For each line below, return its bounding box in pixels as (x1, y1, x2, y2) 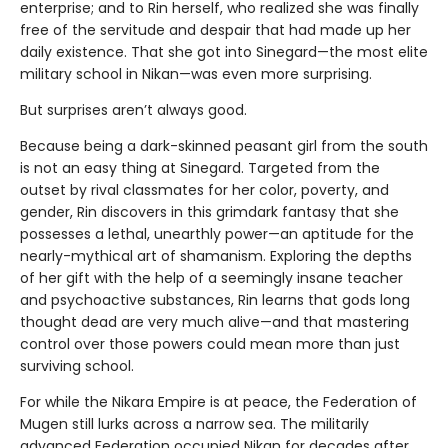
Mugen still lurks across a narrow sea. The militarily (20, 413, 369, 434)
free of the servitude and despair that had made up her (20, 19, 411, 40)
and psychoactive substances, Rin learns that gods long (20, 289, 410, 310)
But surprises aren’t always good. (20, 99, 247, 120)
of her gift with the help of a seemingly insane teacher (20, 267, 403, 288)
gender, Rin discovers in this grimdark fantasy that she (20, 201, 399, 222)
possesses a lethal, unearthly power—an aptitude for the (20, 223, 414, 244)
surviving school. (20, 355, 134, 376)
